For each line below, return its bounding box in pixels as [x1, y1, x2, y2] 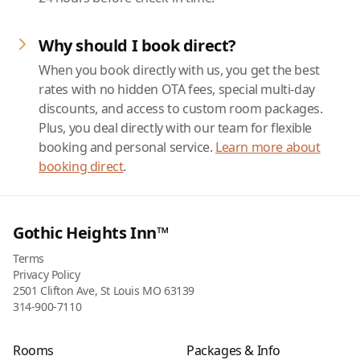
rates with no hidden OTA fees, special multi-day [39, 80, 315, 98]
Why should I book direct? [39, 35, 236, 56]
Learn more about [215, 138, 321, 156]
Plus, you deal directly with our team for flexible [39, 119, 313, 137]
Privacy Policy [13, 267, 80, 282]
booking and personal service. [39, 138, 216, 156]
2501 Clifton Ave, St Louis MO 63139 [13, 283, 194, 298]
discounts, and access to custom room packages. [39, 100, 323, 117]
